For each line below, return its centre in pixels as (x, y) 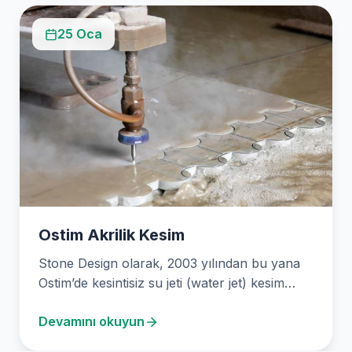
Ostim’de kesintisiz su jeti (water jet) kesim (161, 283)
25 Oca (80, 34)
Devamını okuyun (92, 322)
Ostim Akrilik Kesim (112, 235)
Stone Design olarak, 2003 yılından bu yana (169, 264)
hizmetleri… (73, 303)
